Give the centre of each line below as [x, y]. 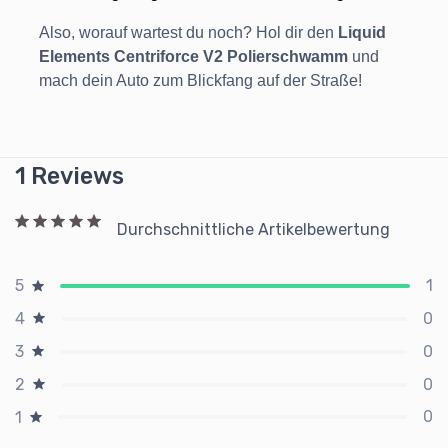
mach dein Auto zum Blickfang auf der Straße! [200, 81]
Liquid [362, 33]
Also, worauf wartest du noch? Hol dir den [188, 33]
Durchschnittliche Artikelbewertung [253, 229]
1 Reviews [69, 176]
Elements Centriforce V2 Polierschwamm [193, 57]
